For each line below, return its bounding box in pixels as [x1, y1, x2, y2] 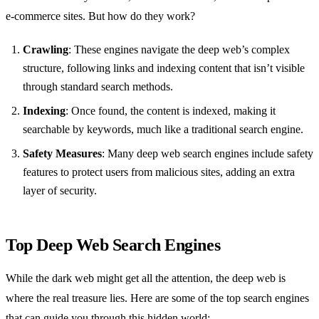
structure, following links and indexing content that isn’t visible [23, 62, 305, 75]
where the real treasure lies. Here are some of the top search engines [6, 292, 309, 305]
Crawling [23, 43, 68, 56]
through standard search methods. [23, 80, 173, 93]
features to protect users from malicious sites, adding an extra [23, 166, 295, 179]
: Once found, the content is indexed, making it [66, 105, 276, 117]
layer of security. [23, 184, 97, 197]
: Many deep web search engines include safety [102, 147, 313, 160]
